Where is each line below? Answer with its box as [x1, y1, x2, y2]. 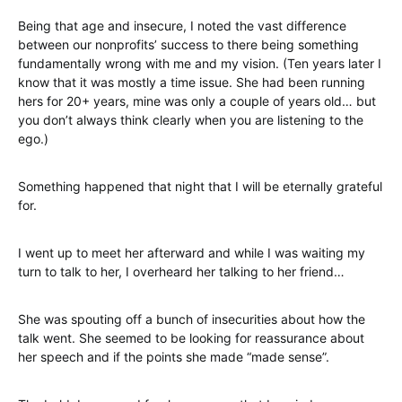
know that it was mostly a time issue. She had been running [18, 74, 365, 90]
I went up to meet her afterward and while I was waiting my [18, 245, 365, 260]
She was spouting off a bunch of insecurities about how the [18, 311, 365, 327]
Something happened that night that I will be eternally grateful [18, 179, 382, 194]
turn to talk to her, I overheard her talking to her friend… [18, 264, 345, 279]
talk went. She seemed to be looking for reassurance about [18, 330, 364, 345]
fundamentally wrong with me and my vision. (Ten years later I [18, 56, 381, 71]
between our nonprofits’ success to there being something [18, 37, 359, 52]
